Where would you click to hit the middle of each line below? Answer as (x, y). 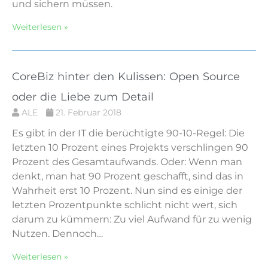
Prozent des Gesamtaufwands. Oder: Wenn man (127, 162)
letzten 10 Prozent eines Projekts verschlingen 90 (130, 147)
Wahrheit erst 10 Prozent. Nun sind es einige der (127, 190)
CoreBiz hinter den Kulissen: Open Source (126, 76)
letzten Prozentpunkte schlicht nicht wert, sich (125, 205)
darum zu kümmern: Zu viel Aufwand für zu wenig (132, 219)
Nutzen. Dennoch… (57, 233)
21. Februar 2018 (87, 112)
